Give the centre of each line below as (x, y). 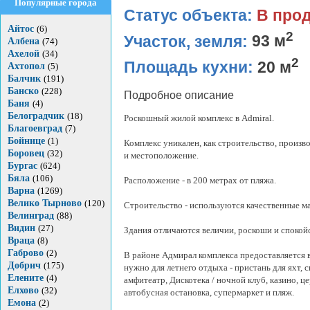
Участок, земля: (188, 42)
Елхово (23, 290)
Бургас (22, 166)
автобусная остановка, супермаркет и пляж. (209, 293)
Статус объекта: (190, 15)
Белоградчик (36, 116)
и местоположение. (161, 156)
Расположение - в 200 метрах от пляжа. (200, 181)
